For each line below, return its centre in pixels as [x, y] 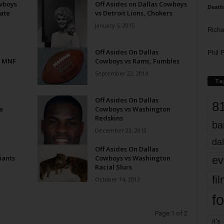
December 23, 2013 [120, 130]
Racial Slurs [113, 167]
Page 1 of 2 [171, 213]
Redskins [109, 118]
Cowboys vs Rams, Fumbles [137, 61]
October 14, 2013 [117, 179]
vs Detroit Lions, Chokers [133, 13]
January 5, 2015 [114, 25]
